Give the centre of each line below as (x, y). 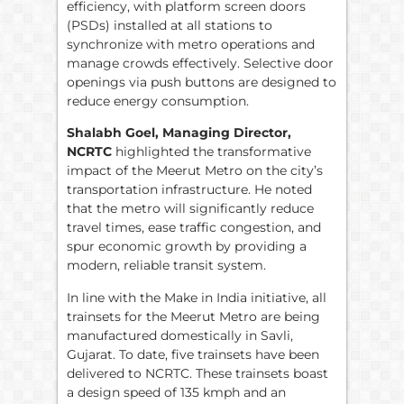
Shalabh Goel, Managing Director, (179, 133)
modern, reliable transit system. (166, 266)
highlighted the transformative (211, 152)
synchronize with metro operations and (191, 44)
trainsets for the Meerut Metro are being (193, 316)
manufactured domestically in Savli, (180, 335)
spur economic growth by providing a (187, 247)
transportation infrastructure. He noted (189, 190)
